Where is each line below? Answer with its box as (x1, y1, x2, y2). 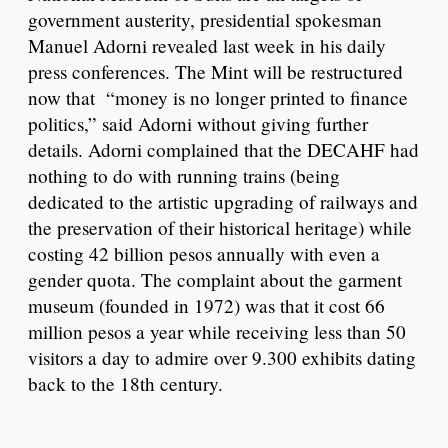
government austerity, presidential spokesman (28, 6, 382, 32)
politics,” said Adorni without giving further (28, 110, 368, 136)
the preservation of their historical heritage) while (28, 214, 412, 240)
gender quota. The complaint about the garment (28, 266, 402, 292)
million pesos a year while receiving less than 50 (28, 318, 406, 344)
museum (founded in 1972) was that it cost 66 (28, 292, 385, 318)
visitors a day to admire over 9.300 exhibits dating (28, 344, 416, 370)
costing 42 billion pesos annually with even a (28, 240, 380, 266)
